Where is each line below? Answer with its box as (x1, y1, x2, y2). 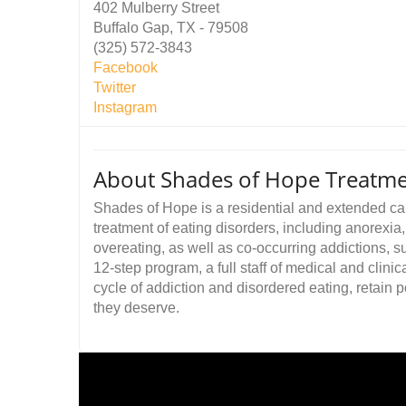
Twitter (93, 80, 136, 95)
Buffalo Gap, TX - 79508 (93, 20, 248, 35)
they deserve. (93, 300, 179, 315)
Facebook (93, 60, 158, 75)
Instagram (93, 100, 157, 115)
